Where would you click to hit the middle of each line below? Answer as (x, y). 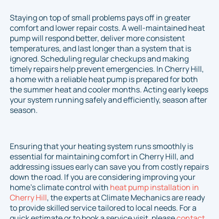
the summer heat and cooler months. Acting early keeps (109, 90)
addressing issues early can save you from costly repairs (109, 167)
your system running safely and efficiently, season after (109, 100)
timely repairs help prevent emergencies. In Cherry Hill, (107, 69)
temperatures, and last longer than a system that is (100, 49)
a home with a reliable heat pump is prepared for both (104, 79)
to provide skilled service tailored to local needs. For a (103, 208)
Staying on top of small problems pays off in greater (100, 18)
